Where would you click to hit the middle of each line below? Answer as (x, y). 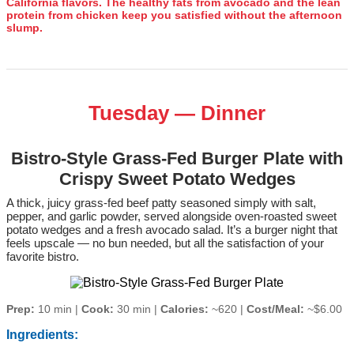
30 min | (137, 309)
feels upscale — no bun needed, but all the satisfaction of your (165, 243)
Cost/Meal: (275, 309)
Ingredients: (42, 335)
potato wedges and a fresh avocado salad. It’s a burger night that (172, 230)
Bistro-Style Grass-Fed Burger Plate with (177, 159)
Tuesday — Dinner (177, 113)
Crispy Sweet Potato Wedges (177, 179)
